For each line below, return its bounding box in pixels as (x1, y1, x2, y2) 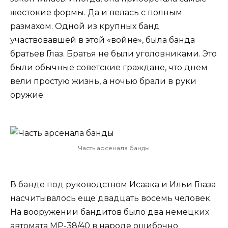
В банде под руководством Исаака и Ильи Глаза (10, 179, 216, 189)
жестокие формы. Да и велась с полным (10, 7, 182, 17)
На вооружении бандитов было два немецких (10, 207, 209, 217)
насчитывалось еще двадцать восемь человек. (10, 193, 212, 203)
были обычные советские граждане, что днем (10, 62, 208, 72)
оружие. (10, 90, 45, 100)
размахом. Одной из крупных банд (10, 21, 160, 31)
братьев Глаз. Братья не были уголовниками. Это (10, 48, 217, 59)
